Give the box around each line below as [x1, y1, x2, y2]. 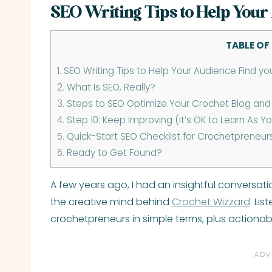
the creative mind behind [50, 195, 172, 209]
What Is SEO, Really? [64, 81, 155, 94]
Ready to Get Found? [64, 146, 162, 160]
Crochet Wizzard [172, 195, 250, 209]
